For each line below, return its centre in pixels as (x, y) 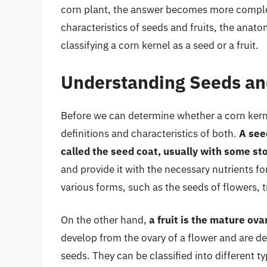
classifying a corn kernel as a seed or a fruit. (160, 46)
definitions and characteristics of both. (150, 133)
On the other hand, (105, 220)
